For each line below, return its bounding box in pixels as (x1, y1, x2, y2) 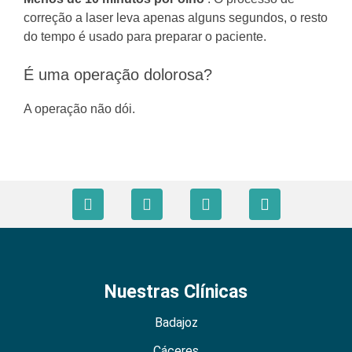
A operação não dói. (24, 101, 135, 115)
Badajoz (154, 314, 198, 330)
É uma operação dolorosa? (24, 65, 212, 83)
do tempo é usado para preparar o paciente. (24, 29, 266, 43)
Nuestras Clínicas (104, 280, 247, 302)
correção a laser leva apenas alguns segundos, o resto (24, 10, 328, 24)
